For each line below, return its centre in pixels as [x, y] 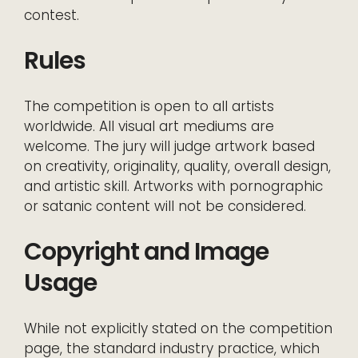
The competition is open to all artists [149, 107]
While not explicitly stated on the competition [178, 329]
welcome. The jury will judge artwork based [169, 147]
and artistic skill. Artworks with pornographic [173, 187]
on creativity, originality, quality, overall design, [177, 167]
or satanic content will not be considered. [165, 207]
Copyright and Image [146, 252]
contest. [52, 16]
